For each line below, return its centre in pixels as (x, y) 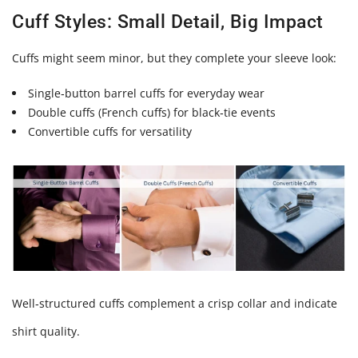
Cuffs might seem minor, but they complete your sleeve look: (174, 58)
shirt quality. (46, 332)
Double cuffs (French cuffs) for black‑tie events (152, 112)
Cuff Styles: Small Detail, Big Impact (168, 22)
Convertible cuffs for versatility (110, 131)
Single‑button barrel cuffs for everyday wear (147, 93)
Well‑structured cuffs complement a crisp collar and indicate (175, 304)
